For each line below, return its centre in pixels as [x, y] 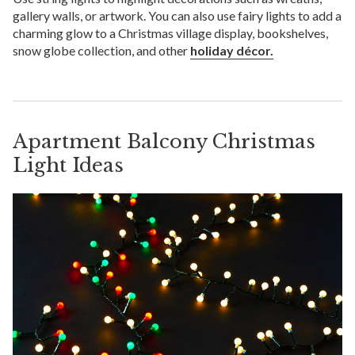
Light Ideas [68, 165]
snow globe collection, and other [101, 50]
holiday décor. [232, 50]
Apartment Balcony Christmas [164, 141]
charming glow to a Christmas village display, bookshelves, [170, 32]
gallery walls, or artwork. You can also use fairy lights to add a [177, 15]
